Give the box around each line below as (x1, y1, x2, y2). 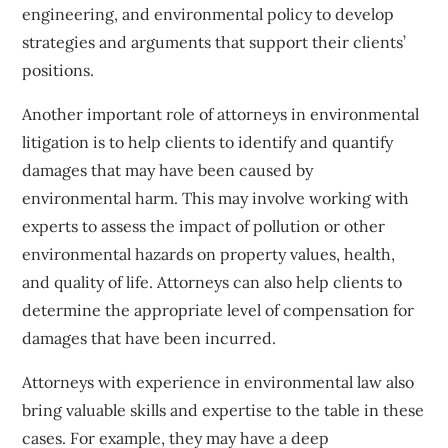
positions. (22, 59, 95, 80)
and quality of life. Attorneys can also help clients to (22, 271, 403, 292)
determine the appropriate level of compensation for (22, 299, 415, 320)
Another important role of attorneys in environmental (22, 103, 420, 124)
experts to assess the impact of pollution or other (22, 215, 386, 236)
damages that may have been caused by (22, 159, 314, 180)
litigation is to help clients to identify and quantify (22, 131, 394, 152)
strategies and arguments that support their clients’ (22, 31, 407, 52)
